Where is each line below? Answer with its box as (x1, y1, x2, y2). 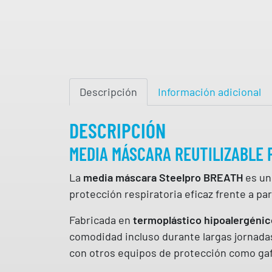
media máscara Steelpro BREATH (83, 170, 243, 184)
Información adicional (158, 84, 261, 98)
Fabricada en (69, 212, 133, 226)
